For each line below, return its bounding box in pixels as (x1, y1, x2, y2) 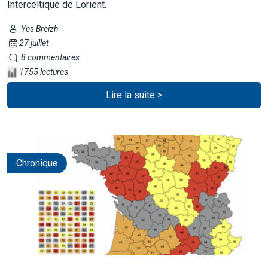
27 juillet (19, 38, 48, 48)
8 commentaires (19, 52, 80, 62)
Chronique (16, 157, 58, 169)
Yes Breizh (19, 23, 58, 33)
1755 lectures (17, 66, 68, 77)
